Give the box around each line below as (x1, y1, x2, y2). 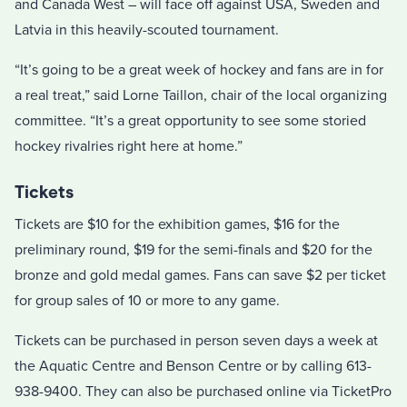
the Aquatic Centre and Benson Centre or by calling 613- (15, 356, 372, 375)
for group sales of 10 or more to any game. (15, 291, 280, 310)
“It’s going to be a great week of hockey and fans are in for (15, 60, 383, 79)
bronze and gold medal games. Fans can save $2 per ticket (15, 265, 386, 284)
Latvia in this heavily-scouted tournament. (15, 20, 279, 39)
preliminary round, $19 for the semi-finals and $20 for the (15, 240, 372, 259)
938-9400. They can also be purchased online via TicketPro (15, 382, 392, 401)
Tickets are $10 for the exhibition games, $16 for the (15, 214, 340, 233)
